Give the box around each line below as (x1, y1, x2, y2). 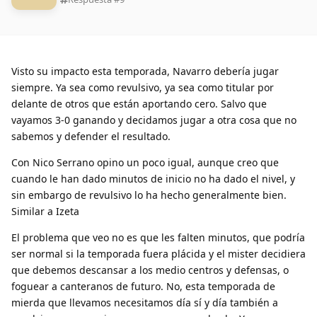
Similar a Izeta (11, 204, 79, 219)
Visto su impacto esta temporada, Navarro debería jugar (11, 64, 279, 79)
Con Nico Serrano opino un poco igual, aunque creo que (11, 156, 279, 170)
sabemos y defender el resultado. (11, 129, 171, 144)
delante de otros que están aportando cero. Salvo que (11, 97, 267, 111)
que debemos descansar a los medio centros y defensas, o (11, 263, 289, 277)
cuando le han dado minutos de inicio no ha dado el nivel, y (11, 172, 295, 186)
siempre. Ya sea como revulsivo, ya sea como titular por (11, 81, 274, 95)
